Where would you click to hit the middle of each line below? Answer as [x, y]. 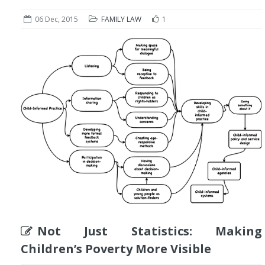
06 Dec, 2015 [56, 19]
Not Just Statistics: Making [150, 231]
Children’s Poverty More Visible [116, 249]
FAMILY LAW [121, 19]
